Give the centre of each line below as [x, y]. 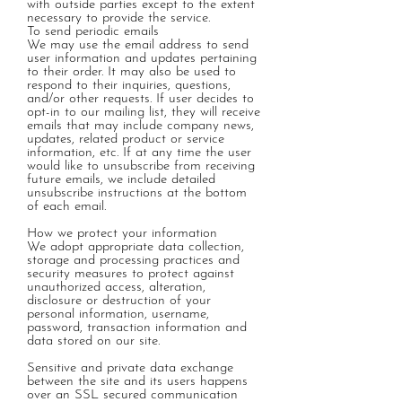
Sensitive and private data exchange [130, 368]
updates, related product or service [126, 140]
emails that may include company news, [140, 126]
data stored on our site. [93, 341]
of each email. [66, 207]
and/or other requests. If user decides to [140, 99]
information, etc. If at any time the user [139, 153]
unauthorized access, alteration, [116, 288]
